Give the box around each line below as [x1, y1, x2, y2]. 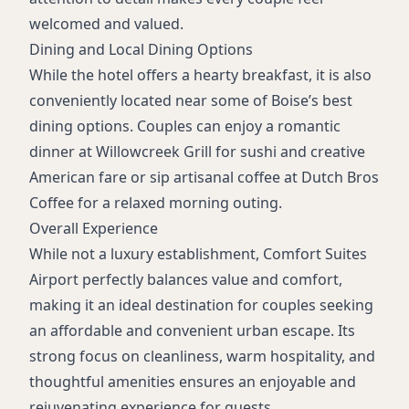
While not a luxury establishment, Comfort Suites [29, 244, 367, 265]
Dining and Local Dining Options [29, 39, 253, 60]
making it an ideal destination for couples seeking [29, 295, 373, 316]
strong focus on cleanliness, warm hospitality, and [29, 346, 375, 367]
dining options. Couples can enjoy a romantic [29, 116, 341, 137]
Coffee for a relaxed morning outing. [29, 193, 282, 214]
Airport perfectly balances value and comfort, [29, 269, 342, 290]
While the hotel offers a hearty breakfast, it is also [29, 65, 372, 86]
